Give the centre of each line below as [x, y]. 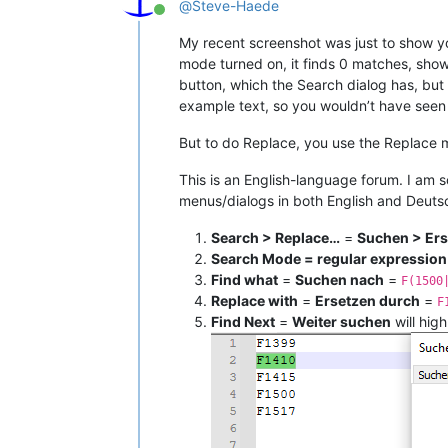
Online [181, 20]
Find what [244, 280]
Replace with [254, 301]
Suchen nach [339, 280]
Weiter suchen [341, 322]
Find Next [243, 322]
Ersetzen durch [367, 301]
